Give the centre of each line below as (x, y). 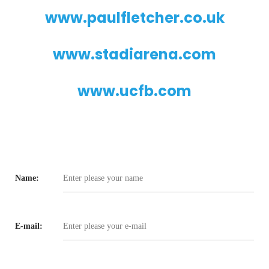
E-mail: (29, 226)
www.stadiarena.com (134, 54)
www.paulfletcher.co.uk (134, 17)
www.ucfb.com (134, 91)
